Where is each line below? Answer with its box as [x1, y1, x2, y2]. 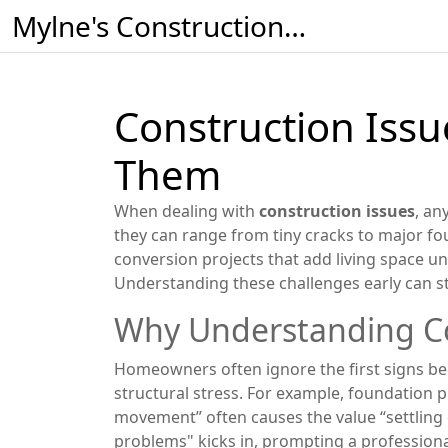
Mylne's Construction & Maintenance [284, 7, 306, 45]
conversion [114, 248, 198, 270]
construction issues [259, 200, 415, 222]
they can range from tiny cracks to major [114, 224, 427, 246]
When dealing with [114, 200, 259, 222]
